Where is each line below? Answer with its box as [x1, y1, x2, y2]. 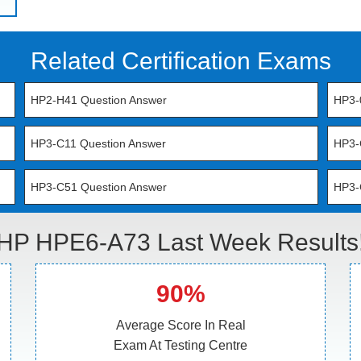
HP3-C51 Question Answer [31, 180, 168, 193]
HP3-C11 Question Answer [31, 137, 167, 150]
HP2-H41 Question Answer [31, 93, 168, 106]
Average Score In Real [115, 318, 246, 332]
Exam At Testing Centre [114, 338, 247, 352]
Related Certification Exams [30, 48, 331, 74]
